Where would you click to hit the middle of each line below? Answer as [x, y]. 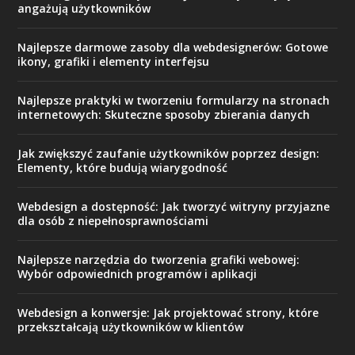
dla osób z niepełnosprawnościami [113, 220]
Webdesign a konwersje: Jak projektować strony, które [168, 312]
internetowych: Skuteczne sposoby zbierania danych [164, 114]
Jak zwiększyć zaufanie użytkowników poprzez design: [169, 153]
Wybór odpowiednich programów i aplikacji [137, 273]
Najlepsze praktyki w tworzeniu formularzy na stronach [174, 100]
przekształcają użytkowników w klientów [131, 326]
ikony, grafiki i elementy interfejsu [114, 61]
